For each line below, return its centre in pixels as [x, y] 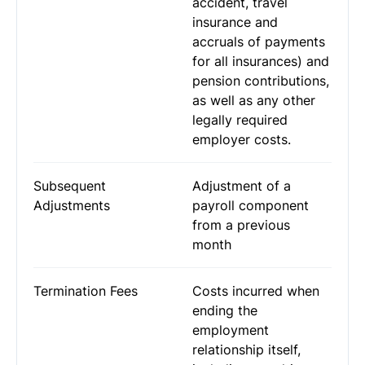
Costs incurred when [256, 291]
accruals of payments [259, 42]
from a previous [241, 225]
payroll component [251, 205]
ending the [225, 310]
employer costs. [242, 139]
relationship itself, [246, 350]
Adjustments [72, 205]
